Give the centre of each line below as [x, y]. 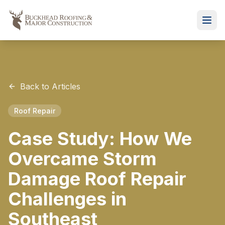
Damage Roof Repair [97, 179]
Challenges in [67, 199]
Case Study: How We [100, 139]
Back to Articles [50, 86]
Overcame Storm [82, 159]
